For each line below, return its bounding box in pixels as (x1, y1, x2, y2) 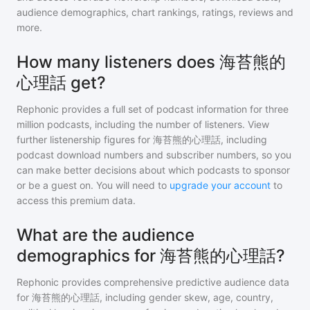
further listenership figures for (17, 134, 153, 145)
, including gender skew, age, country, (100, 291, 273, 303)
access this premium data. (17, 194, 136, 206)
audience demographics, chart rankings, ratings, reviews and (17, 6, 293, 18)
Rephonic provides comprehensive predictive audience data (17, 276, 289, 288)
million (17, 118, 44, 130)
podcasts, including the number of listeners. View (44, 118, 269, 130)
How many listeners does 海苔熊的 (17, 52, 286, 72)
